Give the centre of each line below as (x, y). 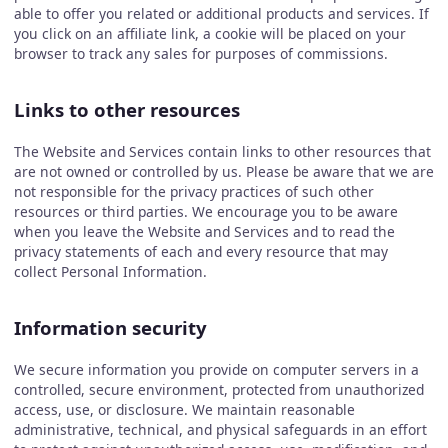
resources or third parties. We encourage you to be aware (205, 211)
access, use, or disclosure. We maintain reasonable (184, 409)
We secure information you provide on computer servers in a (216, 369)
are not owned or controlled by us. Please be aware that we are (223, 171)
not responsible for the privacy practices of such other (193, 191)
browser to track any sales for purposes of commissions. (200, 53)
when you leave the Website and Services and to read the (204, 231)
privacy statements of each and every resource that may (200, 251)
